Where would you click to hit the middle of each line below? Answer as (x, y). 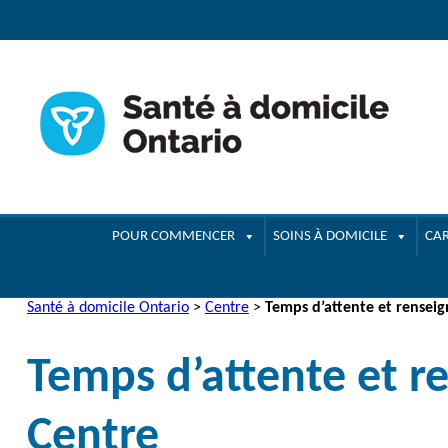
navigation (39, 15)
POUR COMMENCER (173, 236)
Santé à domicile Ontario (107, 307)
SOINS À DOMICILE (329, 236)
